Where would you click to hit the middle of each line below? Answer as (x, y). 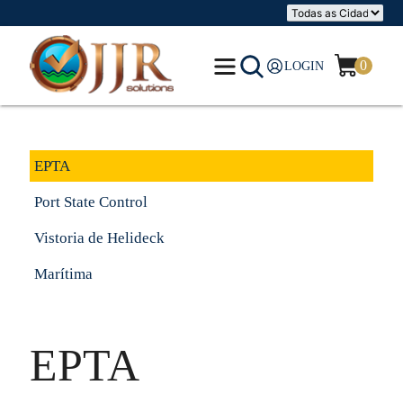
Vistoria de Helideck (99, 238)
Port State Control (90, 202)
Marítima (63, 274)
